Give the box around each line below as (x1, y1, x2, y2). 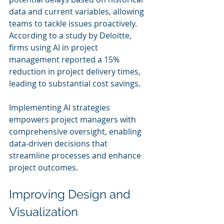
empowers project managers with (9, 114, 138, 125)
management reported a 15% (9, 54, 121, 65)
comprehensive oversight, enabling (9, 126, 143, 137)
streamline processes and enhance (9, 150, 143, 161)
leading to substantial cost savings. (9, 78, 140, 89)
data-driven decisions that (9, 138, 109, 149)
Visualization (9, 204, 78, 219)
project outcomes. (9, 162, 78, 173)
